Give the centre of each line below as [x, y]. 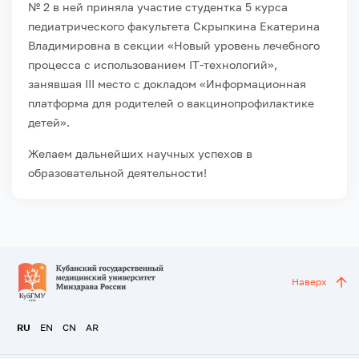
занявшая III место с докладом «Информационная [167, 83]
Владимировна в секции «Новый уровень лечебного [174, 45]
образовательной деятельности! [117, 172]
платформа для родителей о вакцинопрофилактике [171, 103]
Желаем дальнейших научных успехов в [140, 153]
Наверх [309, 282]
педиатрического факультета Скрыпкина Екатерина [174, 26]
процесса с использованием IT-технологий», [153, 64]
